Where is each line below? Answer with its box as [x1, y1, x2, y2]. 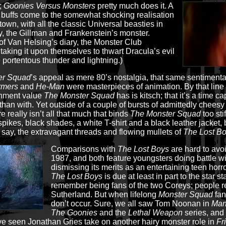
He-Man [36, 82, 65, 91]
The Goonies [51, 208, 97, 217]
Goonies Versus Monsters [4, 2, 95, 10]
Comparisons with [51, 145, 118, 153]
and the [97, 208, 128, 217]
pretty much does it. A [95, 2, 173, 10]
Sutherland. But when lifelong [51, 190, 158, 199]
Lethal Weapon [128, 208, 183, 217]
